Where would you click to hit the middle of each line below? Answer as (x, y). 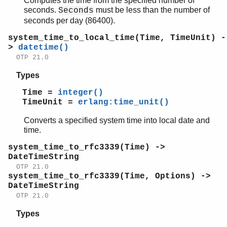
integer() (81, 92)
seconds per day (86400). (69, 20)
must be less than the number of (152, 10)
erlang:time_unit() (124, 102)
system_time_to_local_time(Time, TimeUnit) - (117, 38)
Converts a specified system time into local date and (117, 120)
